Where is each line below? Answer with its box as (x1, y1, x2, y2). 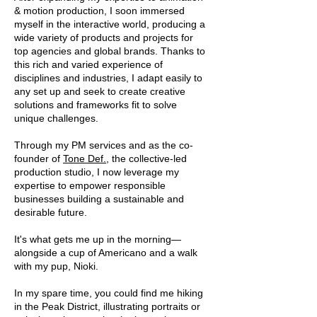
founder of (14, 153, 63, 164)
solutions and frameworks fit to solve (14, 99, 177, 110)
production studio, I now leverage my (14, 166, 179, 178)
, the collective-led (106, 153, 187, 164)
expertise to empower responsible (14, 180, 166, 191)
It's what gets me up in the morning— (14, 234, 181, 245)
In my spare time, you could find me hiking (14, 287, 203, 299)
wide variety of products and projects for (14, 32, 193, 43)
